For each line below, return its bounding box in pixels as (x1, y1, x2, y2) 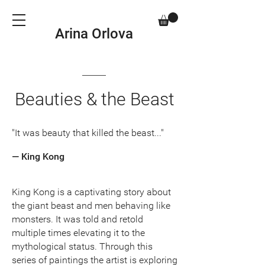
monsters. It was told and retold (12, 213, 143, 225)
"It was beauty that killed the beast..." (12, 127, 164, 138)
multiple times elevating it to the (12, 227, 145, 238)
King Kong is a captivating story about (12, 186, 171, 198)
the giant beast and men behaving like (12, 199, 170, 211)
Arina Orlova (55, 25, 133, 42)
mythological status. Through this (12, 240, 153, 252)
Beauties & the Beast (15, 88, 174, 109)
